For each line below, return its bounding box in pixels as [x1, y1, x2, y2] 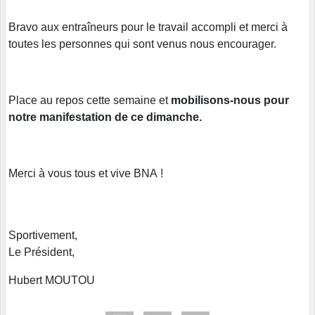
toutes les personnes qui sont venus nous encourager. [8, 37, 276, 50]
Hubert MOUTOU [8, 274, 95, 286]
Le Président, [8, 245, 75, 258]
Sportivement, [8, 229, 77, 241]
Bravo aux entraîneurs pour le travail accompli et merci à [8, 20, 288, 33]
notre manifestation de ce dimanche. [8, 110, 202, 123]
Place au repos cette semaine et [8, 94, 171, 106]
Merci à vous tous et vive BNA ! [8, 167, 163, 179]
